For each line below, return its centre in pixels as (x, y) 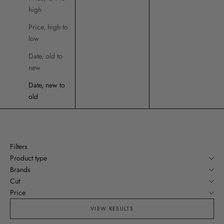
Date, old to (46, 56)
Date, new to (47, 85)
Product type (28, 158)
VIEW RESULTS (112, 209)
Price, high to (48, 27)
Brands (20, 169)
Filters (19, 146)
